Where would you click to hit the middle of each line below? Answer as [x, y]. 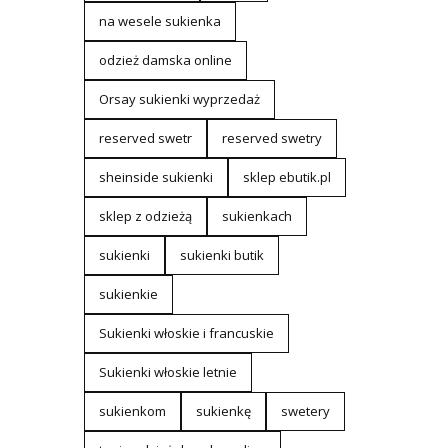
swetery [305, 411]
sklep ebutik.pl [286, 177]
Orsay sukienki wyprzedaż [179, 99]
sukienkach [256, 216]
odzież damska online [165, 60]
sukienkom [132, 411]
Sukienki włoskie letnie [167, 372]
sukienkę [223, 411]
